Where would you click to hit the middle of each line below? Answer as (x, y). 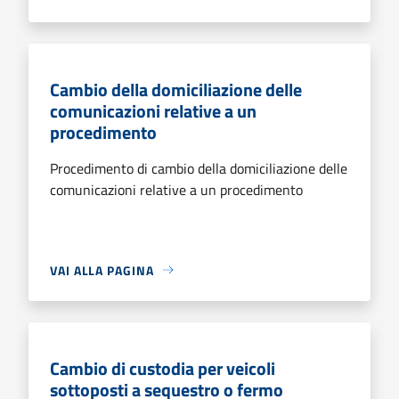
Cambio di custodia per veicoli (163, 368)
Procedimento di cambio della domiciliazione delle (199, 168)
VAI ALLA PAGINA (102, 270)
